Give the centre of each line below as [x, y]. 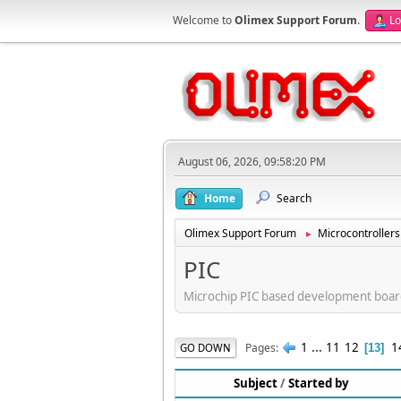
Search [294, 198]
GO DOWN [205, 347]
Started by [319, 384]
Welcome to [204, 20]
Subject [256, 384]
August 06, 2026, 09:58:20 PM [252, 162]
